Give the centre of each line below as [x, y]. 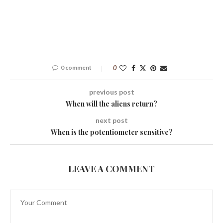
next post [111, 120]
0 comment [76, 67]
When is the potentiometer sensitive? [111, 132]
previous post [111, 92]
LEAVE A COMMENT [111, 168]
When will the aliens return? [111, 104]
